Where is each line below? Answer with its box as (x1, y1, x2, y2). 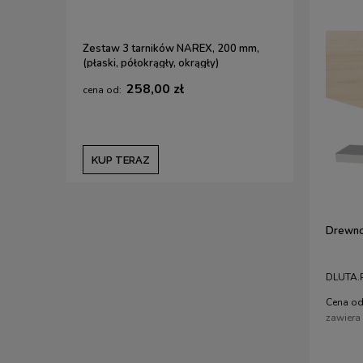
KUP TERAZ (92, 154, 150, 167)
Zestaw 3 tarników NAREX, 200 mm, (83, 41, 259, 57)
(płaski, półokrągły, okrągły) (83, 56, 219, 71)
